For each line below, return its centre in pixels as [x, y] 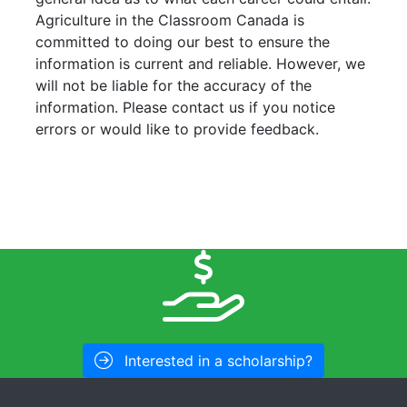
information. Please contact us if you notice [185, 107]
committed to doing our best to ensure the [183, 41]
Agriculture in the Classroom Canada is [170, 20]
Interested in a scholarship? [216, 360]
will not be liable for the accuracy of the [174, 85]
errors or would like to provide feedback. [177, 129]
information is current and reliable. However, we [200, 63]
